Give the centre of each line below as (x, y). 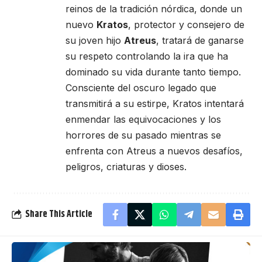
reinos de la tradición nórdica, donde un (154, 8)
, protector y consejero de (186, 24)
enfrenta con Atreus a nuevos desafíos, (154, 151)
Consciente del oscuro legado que (141, 87)
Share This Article (59, 215)
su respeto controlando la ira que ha (147, 56)
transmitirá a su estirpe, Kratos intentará (155, 103)
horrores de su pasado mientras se (143, 135)
